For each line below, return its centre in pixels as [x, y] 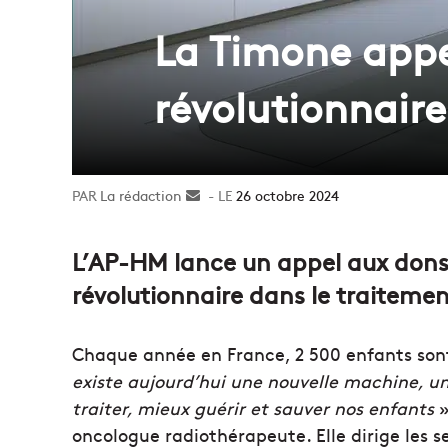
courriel [224, 236]
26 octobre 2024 [287, 194]
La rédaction [141, 194]
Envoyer [226, 194]
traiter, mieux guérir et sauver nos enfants [253, 407]
